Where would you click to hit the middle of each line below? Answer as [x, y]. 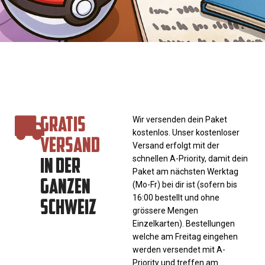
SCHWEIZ [68, 206]
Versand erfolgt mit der [176, 145]
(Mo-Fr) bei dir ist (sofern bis [185, 184]
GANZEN [65, 185]
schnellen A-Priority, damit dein [190, 158]
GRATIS [63, 123]
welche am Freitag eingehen [185, 236]
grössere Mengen [165, 210]
